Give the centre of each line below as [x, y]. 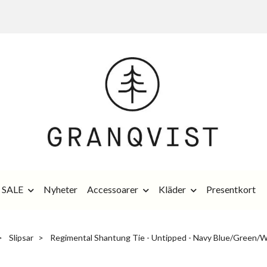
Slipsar [21, 237]
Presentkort [231, 189]
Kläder [172, 189]
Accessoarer [113, 189]
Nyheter [60, 189]
